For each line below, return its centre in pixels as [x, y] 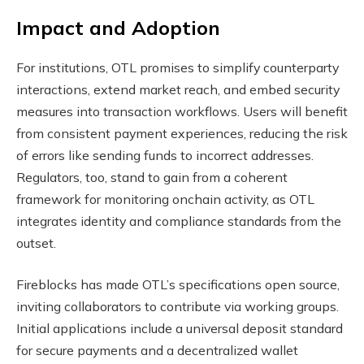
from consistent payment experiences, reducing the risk [182, 133]
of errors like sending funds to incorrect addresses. [165, 155]
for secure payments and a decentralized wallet [157, 351]
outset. [36, 243]
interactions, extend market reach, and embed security [178, 89]
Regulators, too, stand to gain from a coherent [152, 177]
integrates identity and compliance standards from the [179, 221]
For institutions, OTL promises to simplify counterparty [178, 67]
